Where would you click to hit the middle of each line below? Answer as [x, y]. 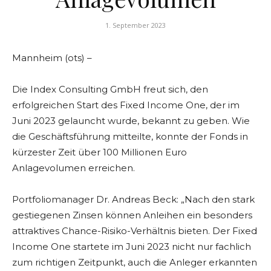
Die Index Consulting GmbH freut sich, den [110, 90]
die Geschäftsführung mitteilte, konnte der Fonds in [130, 137]
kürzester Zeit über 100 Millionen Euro [100, 152]
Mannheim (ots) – [52, 58]
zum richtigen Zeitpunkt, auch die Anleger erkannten [135, 263]
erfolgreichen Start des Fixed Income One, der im [126, 105]
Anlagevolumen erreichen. [73, 168]
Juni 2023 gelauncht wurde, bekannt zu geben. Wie [131, 121]
